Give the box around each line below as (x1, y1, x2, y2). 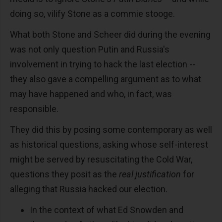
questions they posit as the (10, 169, 119, 180)
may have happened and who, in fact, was (10, 89, 172, 100)
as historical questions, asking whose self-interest (10, 139, 208, 150)
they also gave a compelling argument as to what (10, 74, 201, 85)
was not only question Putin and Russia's (10, 44, 169, 55)
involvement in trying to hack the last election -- (10, 59, 195, 70)
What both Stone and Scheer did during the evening (10, 29, 211, 40)
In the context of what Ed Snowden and (30, 205, 183, 216)
